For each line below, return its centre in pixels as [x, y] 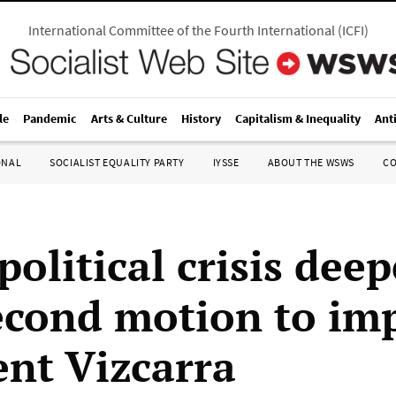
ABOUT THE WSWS [311, 162]
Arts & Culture [129, 118]
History [201, 118]
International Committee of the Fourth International [181, 30]
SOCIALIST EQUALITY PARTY [117, 162]
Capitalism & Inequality [298, 118]
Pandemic [50, 118]
